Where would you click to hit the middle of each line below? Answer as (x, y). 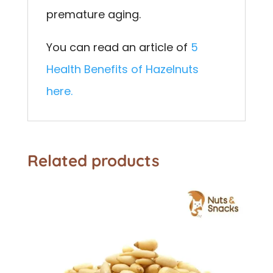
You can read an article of (118, 47)
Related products (93, 160)
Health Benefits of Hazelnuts (122, 69)
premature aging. (93, 14)
